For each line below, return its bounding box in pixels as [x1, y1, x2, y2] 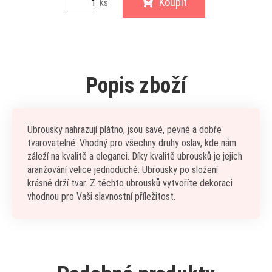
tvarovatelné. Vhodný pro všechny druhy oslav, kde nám [27, 137, 236, 149]
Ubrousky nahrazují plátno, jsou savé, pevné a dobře [27, 124, 222, 135]
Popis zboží [86, 73, 186, 98]
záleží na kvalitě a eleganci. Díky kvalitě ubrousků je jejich [27, 151, 242, 162]
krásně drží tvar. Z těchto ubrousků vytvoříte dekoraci [27, 177, 233, 189]
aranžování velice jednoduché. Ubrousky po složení [27, 164, 218, 175]
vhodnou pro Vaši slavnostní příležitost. [27, 191, 175, 202]
